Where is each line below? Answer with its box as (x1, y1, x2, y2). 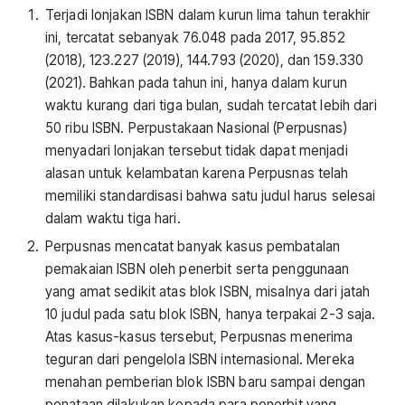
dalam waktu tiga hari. (45, 209, 181, 227)
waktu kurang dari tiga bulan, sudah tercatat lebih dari (45, 96, 377, 114)
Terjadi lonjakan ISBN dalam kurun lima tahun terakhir (45, 5, 371, 24)
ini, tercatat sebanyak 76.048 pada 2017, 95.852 (45, 28, 345, 46)
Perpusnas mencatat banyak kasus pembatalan (45, 238, 341, 256)
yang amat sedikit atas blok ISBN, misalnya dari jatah (45, 283, 371, 301)
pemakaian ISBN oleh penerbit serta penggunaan (45, 260, 350, 278)
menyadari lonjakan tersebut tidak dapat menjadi (45, 141, 348, 159)
